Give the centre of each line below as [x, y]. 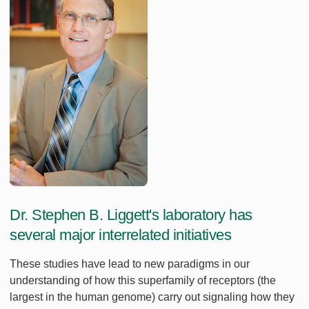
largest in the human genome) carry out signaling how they [152, 297]
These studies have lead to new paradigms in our [130, 264]
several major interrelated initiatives [120, 235]
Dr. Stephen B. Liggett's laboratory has [131, 215]
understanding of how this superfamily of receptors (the [143, 281]
